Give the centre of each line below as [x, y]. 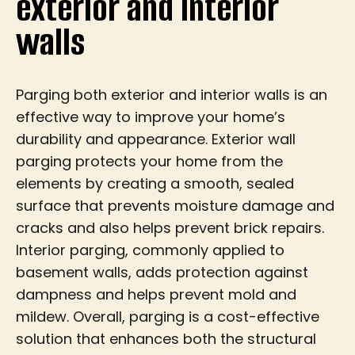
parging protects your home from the [149, 161]
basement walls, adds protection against [162, 272]
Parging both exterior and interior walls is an [172, 94]
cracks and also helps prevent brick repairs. [170, 227]
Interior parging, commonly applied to [150, 250]
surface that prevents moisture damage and [175, 205]
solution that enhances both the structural [166, 338]
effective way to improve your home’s [151, 116]
